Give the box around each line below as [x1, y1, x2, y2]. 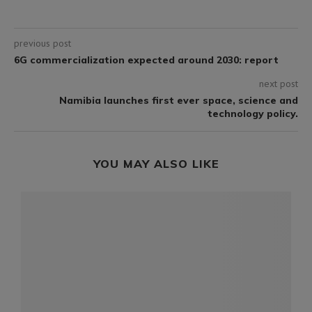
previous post [14, 36, 71, 49]
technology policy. [208, 107, 298, 120]
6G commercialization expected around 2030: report [14, 53, 279, 66]
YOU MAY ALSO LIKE [93, 156, 219, 171]
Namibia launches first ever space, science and [59, 93, 298, 107]
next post [259, 77, 298, 90]
